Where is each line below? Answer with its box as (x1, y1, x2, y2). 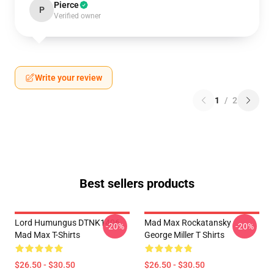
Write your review (35, 73, 102, 83)
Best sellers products (80, 176, 194, 191)
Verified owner (54, 12, 101, 20)
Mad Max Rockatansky (144, 218, 231, 228)
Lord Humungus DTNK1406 (15, 218, 120, 228)
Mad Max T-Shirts (15, 230, 80, 240)
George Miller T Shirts (144, 230, 224, 240)
